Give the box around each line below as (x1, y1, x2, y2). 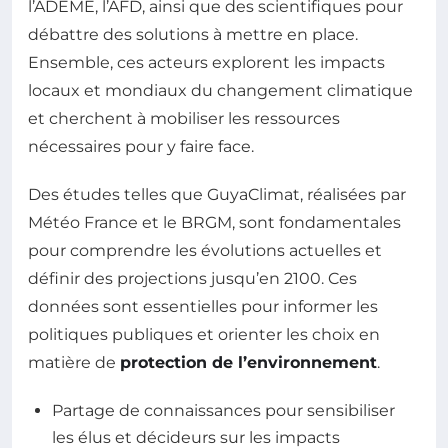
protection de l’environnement (120, 352, 377, 372)
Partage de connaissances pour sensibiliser (52, 400, 395, 420)
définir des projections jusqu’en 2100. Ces (28, 268, 357, 288)
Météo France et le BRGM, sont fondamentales (28, 212, 401, 232)
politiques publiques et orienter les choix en (28, 324, 380, 344)
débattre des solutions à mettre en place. (28, 24, 358, 44)
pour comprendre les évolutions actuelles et (28, 240, 382, 260)
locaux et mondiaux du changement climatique (28, 80, 413, 100)
